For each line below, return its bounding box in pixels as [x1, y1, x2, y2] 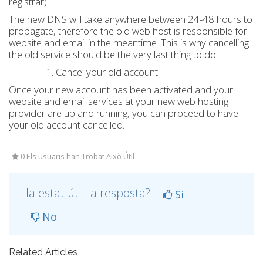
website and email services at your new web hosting [9, 95, 228, 108]
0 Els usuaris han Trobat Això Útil [19, 151, 134, 161]
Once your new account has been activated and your [9, 83, 233, 96]
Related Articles [9, 247, 77, 258]
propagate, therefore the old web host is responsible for [9, 24, 247, 38]
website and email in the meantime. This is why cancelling [9, 36, 249, 49]
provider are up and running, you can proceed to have [9, 106, 238, 120]
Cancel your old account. [56, 65, 160, 79]
